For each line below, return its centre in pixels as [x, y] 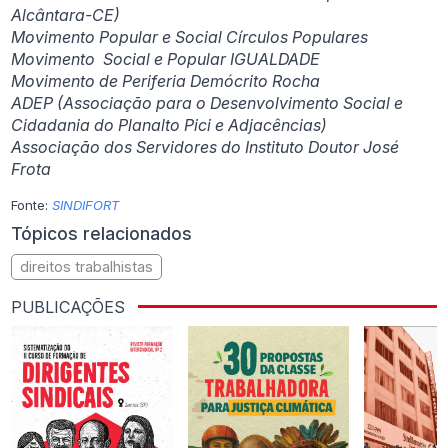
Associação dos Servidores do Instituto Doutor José [205, 147]
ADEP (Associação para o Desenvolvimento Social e [207, 103]
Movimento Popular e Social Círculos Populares [190, 37]
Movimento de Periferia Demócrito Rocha [166, 81]
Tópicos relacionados [102, 234]
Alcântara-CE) [66, 15]
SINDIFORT [86, 205]
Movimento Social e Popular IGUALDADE [166, 59]
